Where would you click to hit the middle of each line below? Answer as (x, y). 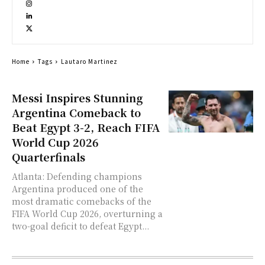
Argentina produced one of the (77, 189)
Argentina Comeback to (76, 112)
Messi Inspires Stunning (77, 98)
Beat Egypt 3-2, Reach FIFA (86, 127)
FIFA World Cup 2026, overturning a (87, 214)
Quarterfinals (49, 157)
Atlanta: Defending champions (77, 176)
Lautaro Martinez (89, 61)
